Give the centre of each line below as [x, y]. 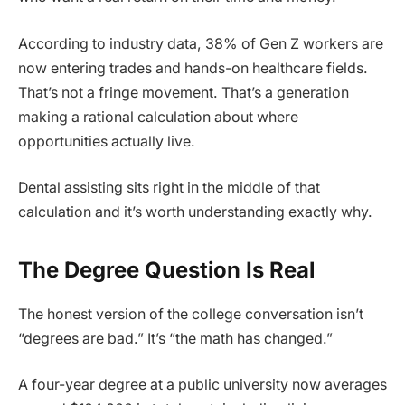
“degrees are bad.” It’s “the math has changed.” [175, 338]
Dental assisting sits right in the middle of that [169, 188]
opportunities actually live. [107, 141]
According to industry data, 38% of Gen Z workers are [201, 43]
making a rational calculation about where [158, 117]
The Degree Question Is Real [166, 269]
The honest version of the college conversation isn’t [191, 314]
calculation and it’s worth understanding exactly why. [195, 212]
